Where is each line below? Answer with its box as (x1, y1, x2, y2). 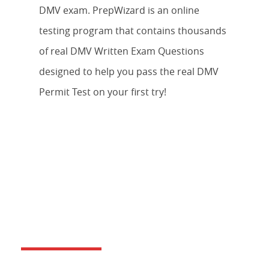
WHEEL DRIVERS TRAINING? (21, 221, 237, 243)
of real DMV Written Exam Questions (39, 44, 204, 58)
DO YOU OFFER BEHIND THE (21, 202, 243, 224)
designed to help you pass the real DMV (39, 64, 219, 78)
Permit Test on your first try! (39, 85, 166, 98)
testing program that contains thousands (39, 23, 226, 37)
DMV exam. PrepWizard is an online (39, 3, 199, 17)
